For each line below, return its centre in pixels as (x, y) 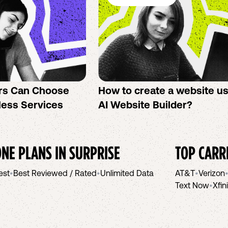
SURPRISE (95, 152)
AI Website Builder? (146, 105)
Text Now (192, 185)
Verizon (212, 173)
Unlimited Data (127, 173)
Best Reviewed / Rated (55, 173)
